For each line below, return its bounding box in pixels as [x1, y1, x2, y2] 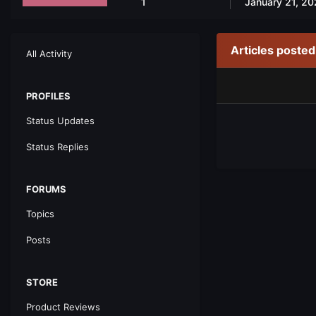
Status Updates [26, 115, 95, 126]
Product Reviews [26, 301, 100, 312]
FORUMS [26, 183, 66, 195]
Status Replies [26, 141, 89, 152]
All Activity [26, 48, 72, 59]
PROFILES [26, 90, 71, 102]
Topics [26, 208, 54, 219]
